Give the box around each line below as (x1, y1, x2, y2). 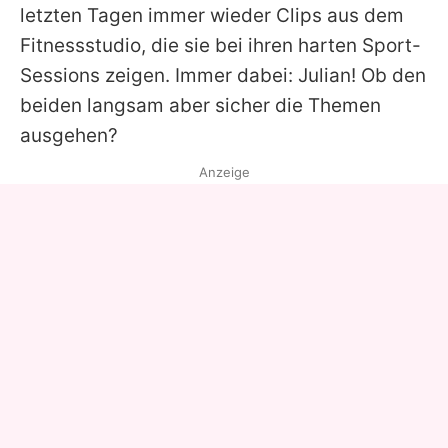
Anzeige (198, 163, 250, 180)
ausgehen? (20, 123, 118, 147)
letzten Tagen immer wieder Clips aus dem (20, 3, 404, 27)
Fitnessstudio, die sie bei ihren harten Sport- (20, 33, 421, 57)
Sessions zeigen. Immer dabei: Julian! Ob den (20, 63, 426, 87)
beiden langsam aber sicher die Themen (20, 93, 381, 117)
